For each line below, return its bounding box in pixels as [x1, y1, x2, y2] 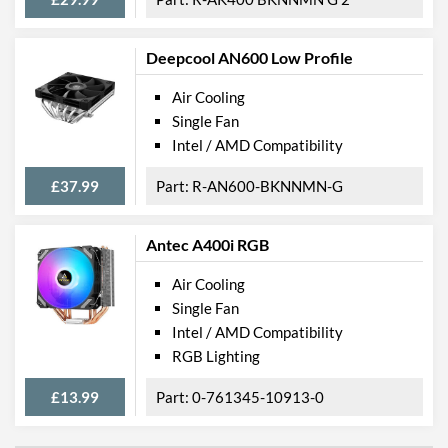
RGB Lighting [172, 346, 260, 365]
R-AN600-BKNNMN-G [192, 176, 343, 195]
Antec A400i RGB [146, 234, 269, 254]
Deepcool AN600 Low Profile [146, 47, 353, 67]
